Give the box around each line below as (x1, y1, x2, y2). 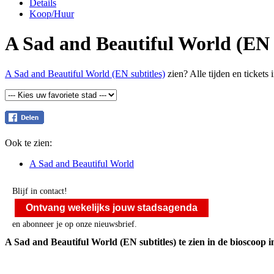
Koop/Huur (29, 9, 74, 19)
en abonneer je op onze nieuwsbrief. (12, 219, 137, 229)
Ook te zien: (5, 137, 52, 148)
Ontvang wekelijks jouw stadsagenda (26, 202, 198, 213)
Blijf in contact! (12, 186, 67, 196)
